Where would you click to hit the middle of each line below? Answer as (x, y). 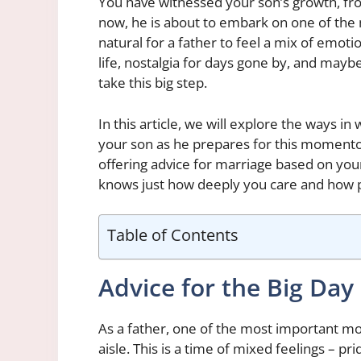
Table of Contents (173, 235)
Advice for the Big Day (226, 288)
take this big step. (153, 83)
